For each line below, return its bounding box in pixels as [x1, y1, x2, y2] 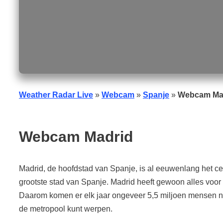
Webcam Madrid [19, 128, 133, 145]
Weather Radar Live [19, 90, 93, 99]
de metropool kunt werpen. [19, 204, 112, 213]
